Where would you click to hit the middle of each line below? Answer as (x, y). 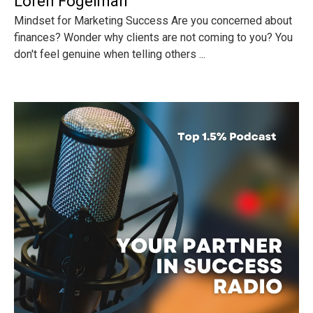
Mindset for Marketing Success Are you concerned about (153, 21)
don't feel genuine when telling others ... (110, 54)
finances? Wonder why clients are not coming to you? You (153, 37)
